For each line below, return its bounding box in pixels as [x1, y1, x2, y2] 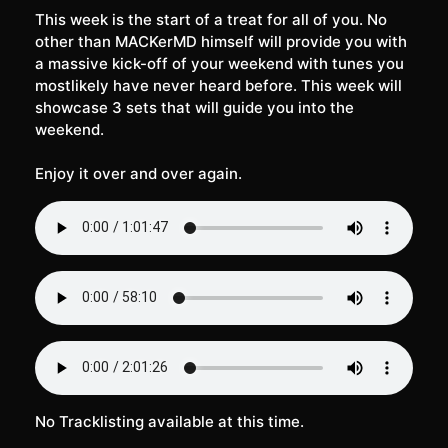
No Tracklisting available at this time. [35, 411, 304, 431]
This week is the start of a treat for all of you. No [35, 9, 387, 29]
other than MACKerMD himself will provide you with [35, 31, 407, 51]
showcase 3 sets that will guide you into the [35, 97, 354, 117]
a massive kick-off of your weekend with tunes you [35, 53, 404, 73]
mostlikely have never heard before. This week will [35, 75, 402, 95]
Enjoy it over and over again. [35, 163, 242, 183]
